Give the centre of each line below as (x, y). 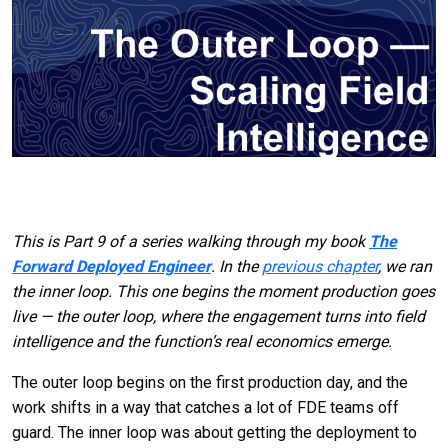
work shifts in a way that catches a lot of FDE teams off (205, 407)
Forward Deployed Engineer (111, 266)
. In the (236, 266)
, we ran (405, 266)
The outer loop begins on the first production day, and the (210, 382)
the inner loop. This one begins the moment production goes (223, 291)
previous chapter (320, 266)
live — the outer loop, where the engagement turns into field (218, 316)
